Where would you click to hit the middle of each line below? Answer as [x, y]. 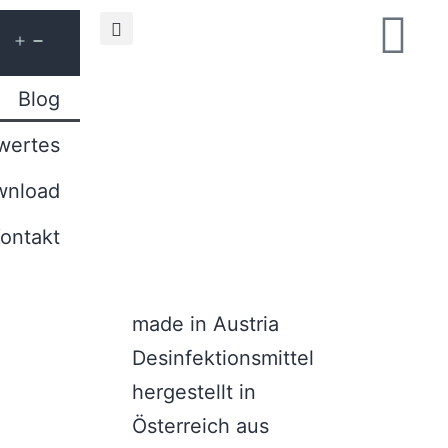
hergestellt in [193, 392]
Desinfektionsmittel [222, 358]
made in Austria [205, 324]
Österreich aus [200, 426]
